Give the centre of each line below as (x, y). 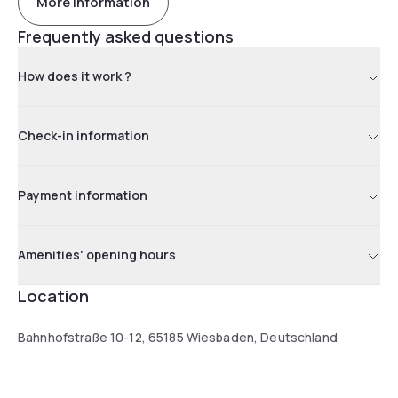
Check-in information (84, 135)
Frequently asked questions (126, 36)
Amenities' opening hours (97, 254)
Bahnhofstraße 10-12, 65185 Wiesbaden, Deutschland (178, 337)
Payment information (83, 195)
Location (53, 295)
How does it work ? (75, 76)
